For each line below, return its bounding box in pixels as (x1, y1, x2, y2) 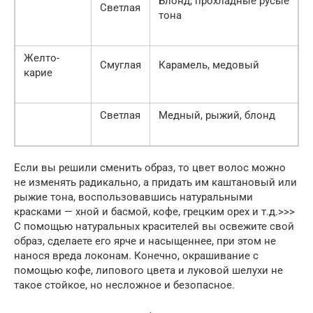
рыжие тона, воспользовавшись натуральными (14, 190, 253, 203)
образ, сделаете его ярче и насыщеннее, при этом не (14, 234, 276, 247)
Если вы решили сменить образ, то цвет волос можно (14, 161, 286, 174)
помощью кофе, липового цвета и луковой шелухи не (14, 263, 283, 277)
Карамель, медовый (159, 58, 259, 71)
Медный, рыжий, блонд (159, 108, 275, 122)
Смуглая (100, 58, 141, 71)
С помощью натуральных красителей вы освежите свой (14, 219, 294, 233)
